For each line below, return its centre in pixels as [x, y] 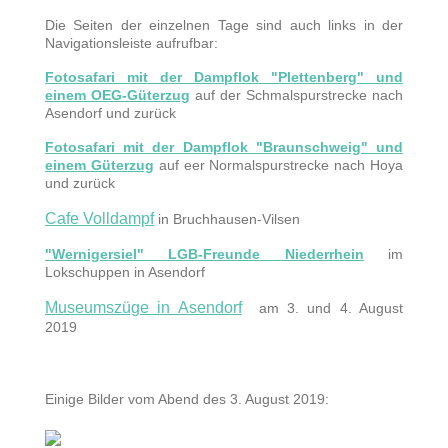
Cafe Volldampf [99, 218]
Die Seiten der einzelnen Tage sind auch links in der [224, 24]
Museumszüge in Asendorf [143, 307]
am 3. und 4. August [326, 307]
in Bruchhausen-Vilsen [229, 218]
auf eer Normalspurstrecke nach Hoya [278, 164]
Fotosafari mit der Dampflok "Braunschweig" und [224, 146]
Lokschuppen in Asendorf [127, 271]
